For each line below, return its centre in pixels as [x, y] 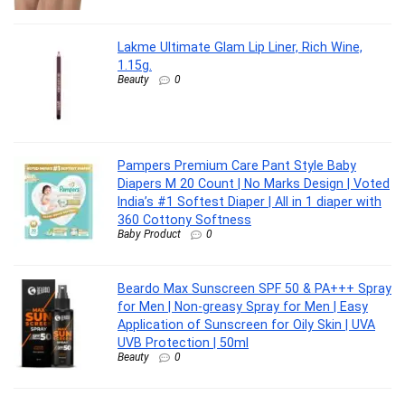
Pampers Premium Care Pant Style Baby [237, 165]
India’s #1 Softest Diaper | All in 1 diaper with [250, 201]
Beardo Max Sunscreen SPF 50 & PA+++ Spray [254, 288]
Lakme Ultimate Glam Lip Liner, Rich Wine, [240, 47]
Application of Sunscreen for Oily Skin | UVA [246, 324]
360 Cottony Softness [184, 219]
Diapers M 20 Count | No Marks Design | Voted [254, 183]
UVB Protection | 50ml [183, 342]
